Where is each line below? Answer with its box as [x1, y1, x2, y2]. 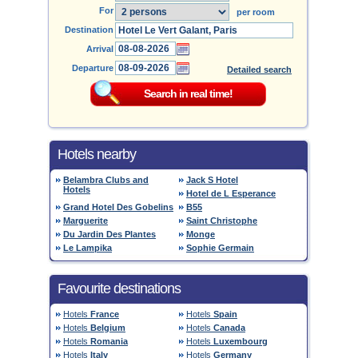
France [90, 309, 119, 319]
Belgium [90, 323, 125, 332]
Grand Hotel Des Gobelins [63, 202, 173, 212]
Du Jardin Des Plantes [63, 229, 156, 239]
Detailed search [227, 65, 292, 74]
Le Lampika [63, 243, 112, 253]
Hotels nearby [58, 146, 136, 162]
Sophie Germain [186, 243, 254, 253]
